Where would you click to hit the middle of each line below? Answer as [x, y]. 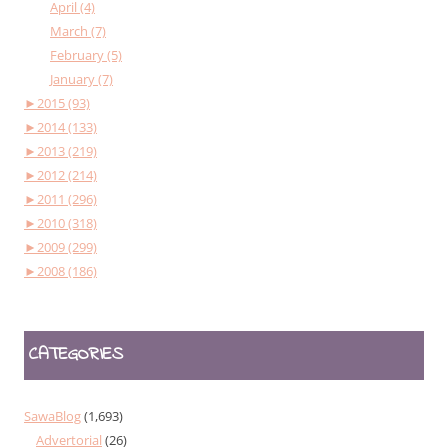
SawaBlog [52, 415]
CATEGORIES [76, 354]
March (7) [78, 30]
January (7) [81, 78]
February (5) [86, 54]
